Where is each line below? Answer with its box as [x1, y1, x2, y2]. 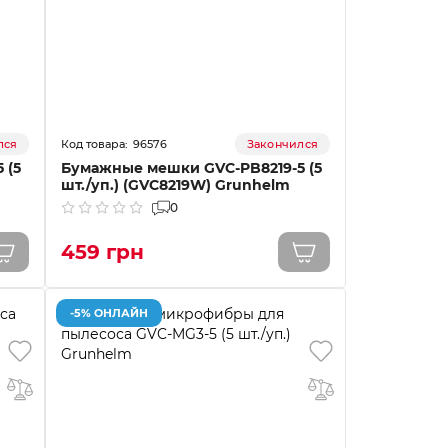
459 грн [61, 240, 145, 264]
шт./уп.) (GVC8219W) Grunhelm [61, 176, 291, 194]
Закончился [246, 137, 318, 151]
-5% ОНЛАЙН [70, 305, 149, 320]
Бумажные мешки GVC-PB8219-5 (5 [61, 159, 323, 177]
